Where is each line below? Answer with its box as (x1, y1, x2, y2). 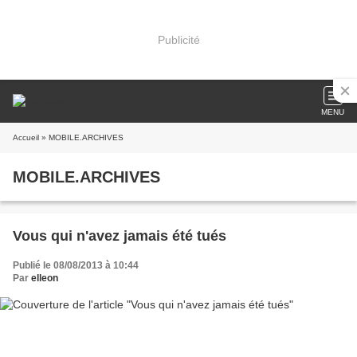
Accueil (13, 133, 39, 142)
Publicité (157, 33, 200, 46)
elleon (31, 273, 58, 284)
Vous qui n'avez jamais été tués (13, 228, 226, 244)
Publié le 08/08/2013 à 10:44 (13, 260, 139, 271)
